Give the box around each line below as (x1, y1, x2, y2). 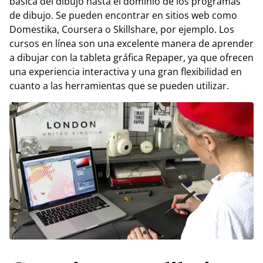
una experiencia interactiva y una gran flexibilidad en (9, 65, 242, 78)
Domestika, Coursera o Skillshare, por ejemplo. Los (9, 22, 234, 36)
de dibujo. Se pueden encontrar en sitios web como (9, 8, 237, 22)
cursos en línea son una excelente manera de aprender (9, 36, 254, 50)
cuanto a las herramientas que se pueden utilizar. (9, 79, 229, 92)
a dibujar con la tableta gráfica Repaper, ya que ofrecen (9, 50, 254, 64)
